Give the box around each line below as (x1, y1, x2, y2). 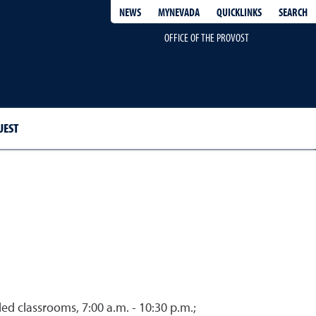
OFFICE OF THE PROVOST (164, 30, 249, 44)
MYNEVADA (158, 5, 200, 19)
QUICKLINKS (217, 4, 262, 19)
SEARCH (279, 4, 308, 19)
